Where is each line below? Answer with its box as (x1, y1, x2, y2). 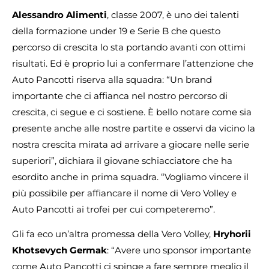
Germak (70, 244, 107, 256)
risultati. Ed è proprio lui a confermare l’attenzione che (12, 57, 253, 69)
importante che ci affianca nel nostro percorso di (12, 89, 228, 101)
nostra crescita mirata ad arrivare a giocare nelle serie (12, 138, 249, 150)
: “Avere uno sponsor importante (107, 244, 251, 256)
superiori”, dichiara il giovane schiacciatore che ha (12, 154, 232, 166)
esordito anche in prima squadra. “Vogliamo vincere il (12, 171, 249, 183)
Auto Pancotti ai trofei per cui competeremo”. (12, 203, 215, 215)
